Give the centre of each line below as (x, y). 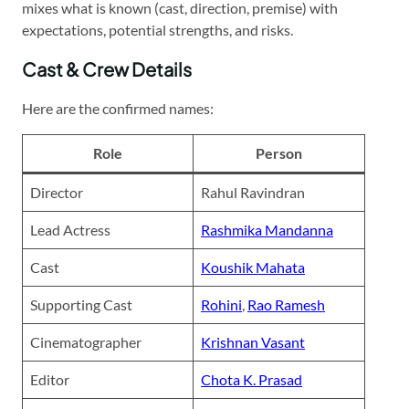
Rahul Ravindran (253, 192)
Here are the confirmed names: (118, 108)
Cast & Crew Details (107, 68)
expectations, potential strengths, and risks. (157, 29)
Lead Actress (70, 229)
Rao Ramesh (286, 304)
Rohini (221, 304)
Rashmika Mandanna (267, 229)
